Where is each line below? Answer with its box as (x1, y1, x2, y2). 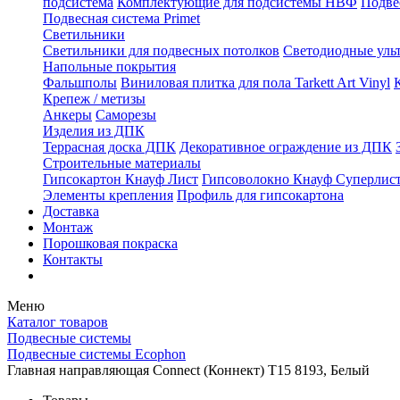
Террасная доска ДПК (43, 139, 176, 154)
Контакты (43, 252, 103, 267)
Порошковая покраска (43, 236, 178, 251)
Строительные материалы (43, 155, 201, 171)
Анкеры (43, 107, 92, 122)
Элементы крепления (43, 187, 173, 203)
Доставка (43, 204, 99, 219)
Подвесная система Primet (43, 11, 200, 26)
